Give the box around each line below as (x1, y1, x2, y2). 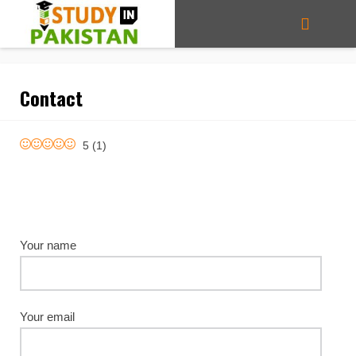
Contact (20, 83, 83, 112)
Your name (20, 238, 76, 252)
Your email (20, 310, 75, 323)
